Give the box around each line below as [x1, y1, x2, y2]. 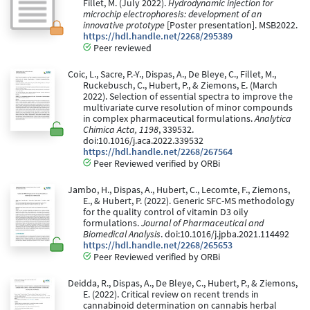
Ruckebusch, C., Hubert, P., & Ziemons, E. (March [83, 80, 277, 92]
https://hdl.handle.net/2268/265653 [83, 239, 232, 252]
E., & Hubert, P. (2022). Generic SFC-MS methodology [83, 195, 295, 208]
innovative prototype [83, 19, 165, 32]
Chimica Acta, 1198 [83, 124, 158, 136]
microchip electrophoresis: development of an [83, 8, 262, 21]
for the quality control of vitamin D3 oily [83, 206, 248, 219]
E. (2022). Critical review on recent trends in [83, 289, 259, 301]
